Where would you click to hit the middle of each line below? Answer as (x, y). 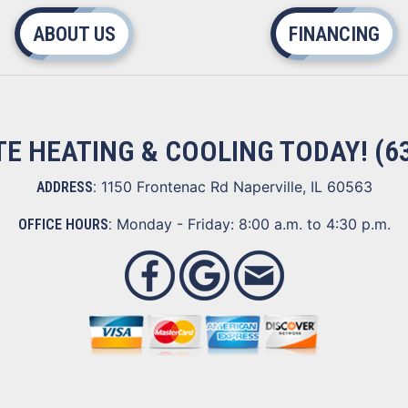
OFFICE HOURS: (65, 224)
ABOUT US (74, 34)
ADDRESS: (66, 187)
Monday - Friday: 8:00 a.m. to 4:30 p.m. (251, 224)
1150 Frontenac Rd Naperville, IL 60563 (236, 187)
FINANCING (334, 34)
